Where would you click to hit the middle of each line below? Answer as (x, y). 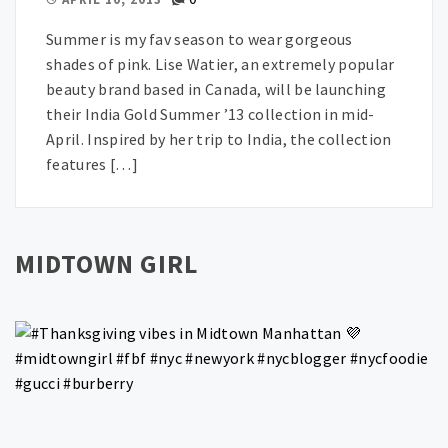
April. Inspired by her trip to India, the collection (219, 139)
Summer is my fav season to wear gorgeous (199, 39)
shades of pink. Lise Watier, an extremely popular (220, 64)
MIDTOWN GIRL (106, 264)
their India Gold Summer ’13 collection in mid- (210, 114)
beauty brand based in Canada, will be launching (216, 89)
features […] (92, 164)
